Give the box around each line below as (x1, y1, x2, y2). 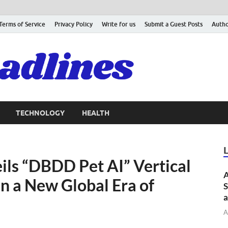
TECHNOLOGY (16, 108, 65, 117)
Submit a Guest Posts (145, 20, 203, 28)
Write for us (102, 20, 135, 28)
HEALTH (82, 108, 109, 117)
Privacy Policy (54, 20, 93, 28)
